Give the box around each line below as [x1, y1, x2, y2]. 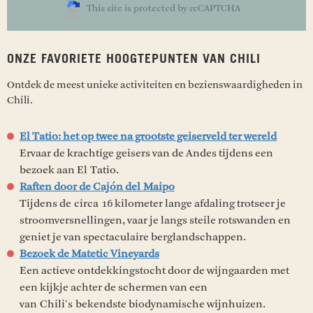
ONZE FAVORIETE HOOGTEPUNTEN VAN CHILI [7, 52, 265, 66]
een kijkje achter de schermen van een [20, 280, 208, 293]
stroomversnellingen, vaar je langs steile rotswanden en [20, 213, 291, 226]
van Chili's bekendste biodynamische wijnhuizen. [20, 297, 268, 310]
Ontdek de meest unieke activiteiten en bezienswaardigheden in [7, 78, 303, 91]
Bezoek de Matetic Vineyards [20, 247, 159, 260]
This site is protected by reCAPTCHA [87, 2, 240, 14]
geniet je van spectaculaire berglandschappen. [20, 230, 246, 243]
